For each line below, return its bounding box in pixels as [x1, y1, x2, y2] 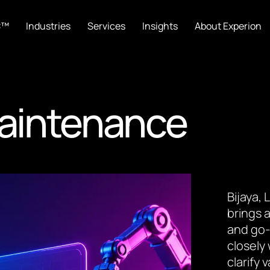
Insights [142, 19, 178, 33]
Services [87, 19, 126, 33]
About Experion [195, 19, 262, 33]
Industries [26, 19, 71, 33]
